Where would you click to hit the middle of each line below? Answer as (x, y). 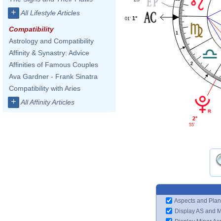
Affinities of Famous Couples (54, 65)
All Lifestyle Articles (50, 13)
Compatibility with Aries (45, 88)
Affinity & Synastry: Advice (49, 53)
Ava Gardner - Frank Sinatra (53, 76)
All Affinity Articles (48, 102)
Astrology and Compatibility (51, 41)
